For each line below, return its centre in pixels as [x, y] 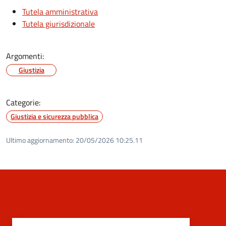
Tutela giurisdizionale [59, 23]
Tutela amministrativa [60, 11]
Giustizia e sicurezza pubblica [54, 116]
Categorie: [23, 102]
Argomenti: [25, 56]
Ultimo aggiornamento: [40, 140]
